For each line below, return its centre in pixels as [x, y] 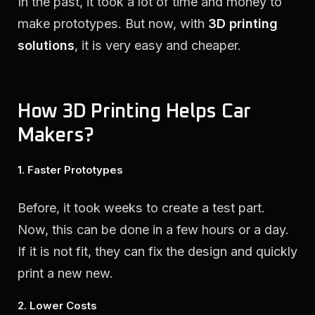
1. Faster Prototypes [70, 169]
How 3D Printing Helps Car [135, 111]
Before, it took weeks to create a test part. [141, 207]
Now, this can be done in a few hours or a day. [153, 229]
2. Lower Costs [57, 306]
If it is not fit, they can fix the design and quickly [157, 251]
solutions [46, 45]
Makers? [56, 135]
